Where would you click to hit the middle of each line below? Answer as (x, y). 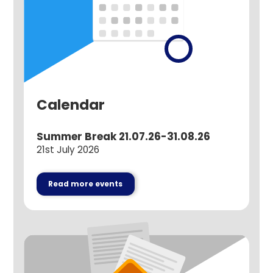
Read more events (86, 184)
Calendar (70, 105)
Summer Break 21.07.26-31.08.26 (123, 136)
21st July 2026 (68, 150)
